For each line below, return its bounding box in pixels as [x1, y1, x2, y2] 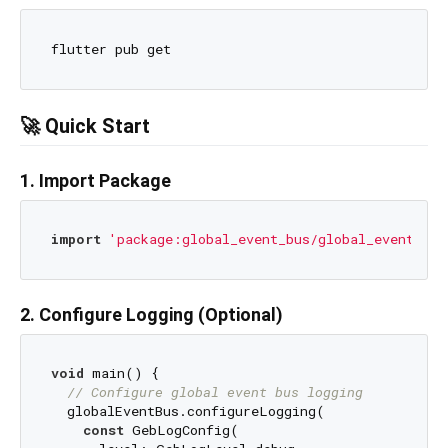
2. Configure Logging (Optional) [20, 303, 283, 325]
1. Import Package [20, 169, 171, 191]
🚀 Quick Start [20, 113, 150, 138]
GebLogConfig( [123, 421, 239, 440]
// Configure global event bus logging [66, 383, 363, 402]
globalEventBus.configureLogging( [50, 402, 325, 421]
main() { [83, 364, 159, 383]
